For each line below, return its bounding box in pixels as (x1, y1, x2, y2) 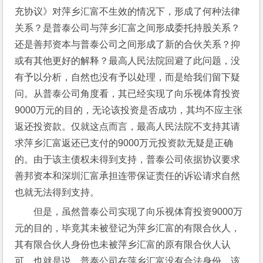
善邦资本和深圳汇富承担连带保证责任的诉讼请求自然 (15, 170, 241, 181)
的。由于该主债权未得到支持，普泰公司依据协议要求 (15, 154, 241, 164)
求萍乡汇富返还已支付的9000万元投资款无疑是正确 (15, 137, 234, 148)
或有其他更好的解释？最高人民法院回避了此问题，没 (15, 55, 241, 66)
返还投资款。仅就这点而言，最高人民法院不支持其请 (15, 121, 241, 131)
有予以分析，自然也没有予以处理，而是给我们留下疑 (15, 72, 241, 82)
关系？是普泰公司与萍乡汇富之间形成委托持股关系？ (15, 22, 241, 33)
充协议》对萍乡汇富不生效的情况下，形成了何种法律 (15, 6, 241, 16)
